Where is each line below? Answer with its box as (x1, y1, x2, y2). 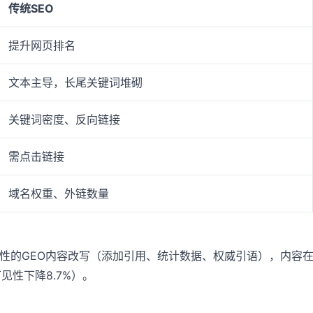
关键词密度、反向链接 (8, 112, 120, 127)
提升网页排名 (8, 38, 75, 53)
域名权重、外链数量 (8, 187, 109, 201)
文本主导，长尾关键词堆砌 (8, 75, 143, 90)
